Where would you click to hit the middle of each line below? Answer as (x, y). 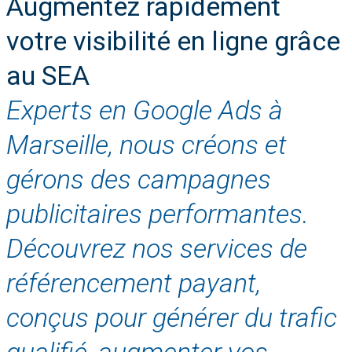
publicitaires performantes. (158, 213)
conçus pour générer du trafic (172, 317)
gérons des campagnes (139, 179)
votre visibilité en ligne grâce (173, 40)
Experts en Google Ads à (145, 110)
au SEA (48, 75)
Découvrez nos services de (157, 248)
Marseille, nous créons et (147, 144)
